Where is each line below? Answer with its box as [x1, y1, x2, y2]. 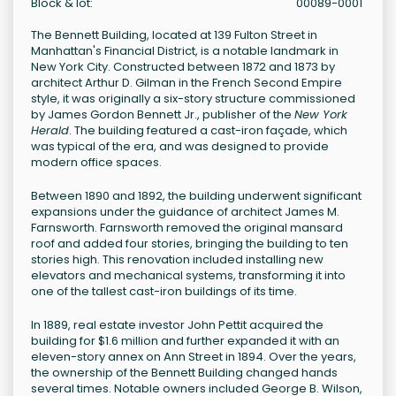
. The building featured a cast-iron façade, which [69, 122, 347, 140]
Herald [31, 122, 69, 140]
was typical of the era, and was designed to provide [31, 138, 329, 156]
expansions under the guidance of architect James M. [31, 203, 339, 221]
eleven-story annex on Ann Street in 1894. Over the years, [31, 348, 356, 366]
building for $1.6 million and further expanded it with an [31, 332, 339, 350]
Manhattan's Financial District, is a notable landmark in [31, 42, 339, 60]
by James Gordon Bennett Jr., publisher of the [31, 106, 294, 124]
